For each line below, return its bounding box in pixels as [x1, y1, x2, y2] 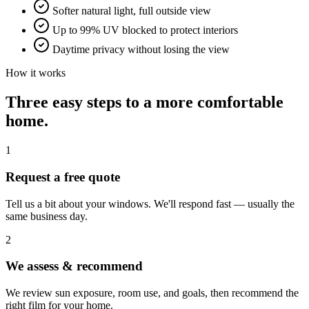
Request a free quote [6, 170, 120, 184]
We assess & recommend [6, 259, 143, 274]
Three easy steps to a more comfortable [6, 93, 283, 112]
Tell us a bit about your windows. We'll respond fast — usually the [6, 197, 295, 210]
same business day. [6, 210, 88, 222]
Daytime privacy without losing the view [52, 43, 230, 56]
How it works [6, 67, 66, 79]
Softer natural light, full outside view [52, 5, 211, 17]
